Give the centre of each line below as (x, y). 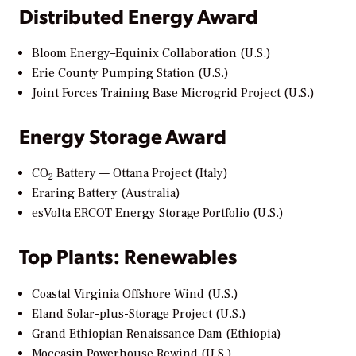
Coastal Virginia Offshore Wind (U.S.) (135, 294)
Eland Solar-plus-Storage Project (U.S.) (139, 313)
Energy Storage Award (123, 135)
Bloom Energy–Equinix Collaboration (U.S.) (151, 53)
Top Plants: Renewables (128, 256)
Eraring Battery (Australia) (106, 193)
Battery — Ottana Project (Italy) (141, 174)
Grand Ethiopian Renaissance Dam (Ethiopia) (157, 333)
